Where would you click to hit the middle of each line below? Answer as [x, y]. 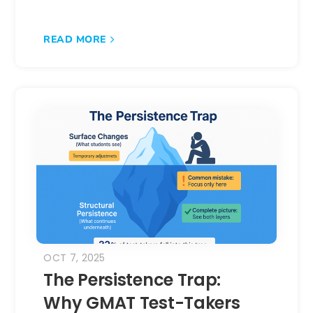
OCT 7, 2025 [74, 257]
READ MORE [75, 39]
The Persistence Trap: [132, 279]
